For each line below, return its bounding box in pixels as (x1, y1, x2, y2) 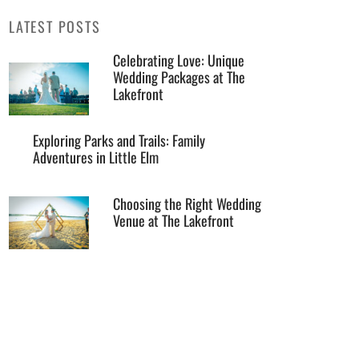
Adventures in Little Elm (33, 146, 159, 167)
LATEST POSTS (9, 15, 101, 37)
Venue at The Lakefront (113, 209, 234, 231)
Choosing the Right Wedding (113, 192, 261, 214)
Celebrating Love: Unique (113, 50, 244, 71)
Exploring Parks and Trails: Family (33, 129, 205, 151)
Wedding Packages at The (113, 67, 245, 88)
